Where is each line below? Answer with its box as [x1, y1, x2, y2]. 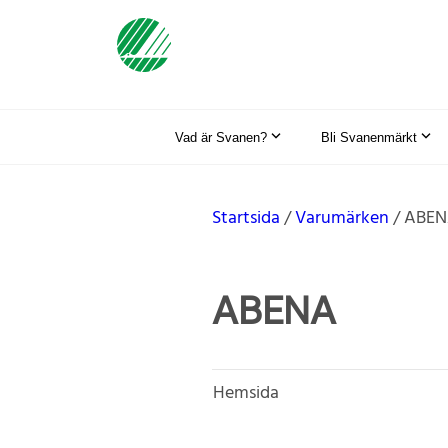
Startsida [212, 203, 280, 233]
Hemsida [213, 378, 279, 408]
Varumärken [295, 203, 389, 233]
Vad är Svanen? [175, 129, 267, 145]
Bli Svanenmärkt [321, 129, 417, 145]
